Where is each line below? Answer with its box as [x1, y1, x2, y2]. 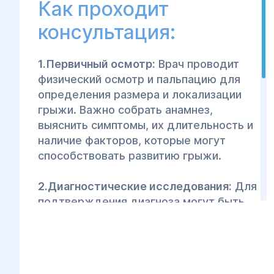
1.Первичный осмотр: [38, 57, 155, 70]
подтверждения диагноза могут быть [38, 195, 245, 208]
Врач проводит [155, 57, 239, 70]
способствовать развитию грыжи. [38, 149, 221, 162]
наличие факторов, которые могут [38, 134, 226, 147]
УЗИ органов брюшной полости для [50, 241, 243, 254]
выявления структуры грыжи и [50, 256, 217, 269]
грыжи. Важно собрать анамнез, [38, 103, 213, 116]
